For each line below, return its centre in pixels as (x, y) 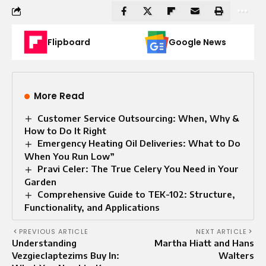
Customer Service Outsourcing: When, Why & (139, 118)
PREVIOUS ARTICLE (54, 232)
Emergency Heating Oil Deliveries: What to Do (139, 143)
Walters (236, 256)
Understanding (44, 243)
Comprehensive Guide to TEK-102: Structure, (137, 194)
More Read (59, 96)
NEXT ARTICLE (221, 232)
